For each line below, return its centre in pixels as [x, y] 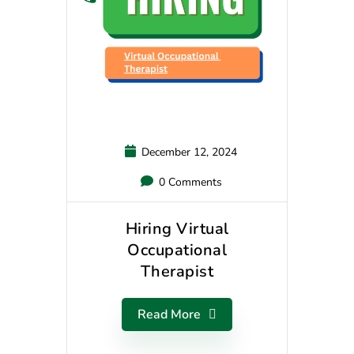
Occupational [177, 250]
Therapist [177, 272]
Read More [169, 315]
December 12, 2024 [188, 153]
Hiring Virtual [177, 229]
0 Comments [188, 183]
